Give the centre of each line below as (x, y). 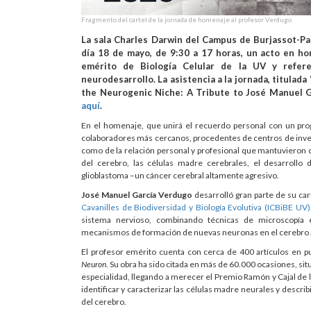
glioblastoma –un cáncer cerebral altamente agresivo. (180, 176)
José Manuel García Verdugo (137, 195)
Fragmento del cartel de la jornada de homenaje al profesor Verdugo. (187, 20)
